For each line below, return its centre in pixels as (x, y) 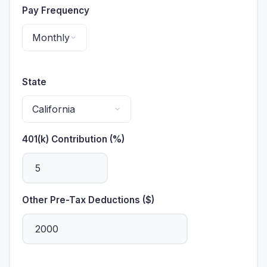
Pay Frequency (56, 10)
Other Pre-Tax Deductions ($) (88, 200)
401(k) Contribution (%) (73, 139)
